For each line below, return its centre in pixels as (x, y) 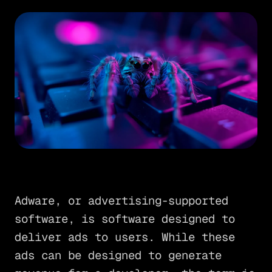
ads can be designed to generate (118, 256)
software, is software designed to (124, 219)
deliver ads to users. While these (124, 237)
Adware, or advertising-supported (121, 201)
